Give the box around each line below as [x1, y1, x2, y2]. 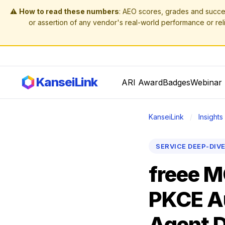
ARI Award [122, 77, 163, 87]
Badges [163, 77, 190, 87]
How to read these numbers [19, 7, 119, 16]
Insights [198, 113, 223, 121]
